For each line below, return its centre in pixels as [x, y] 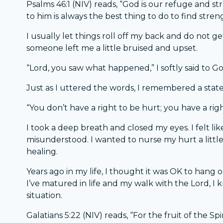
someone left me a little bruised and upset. [112, 48]
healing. [42, 152]
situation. [45, 196]
